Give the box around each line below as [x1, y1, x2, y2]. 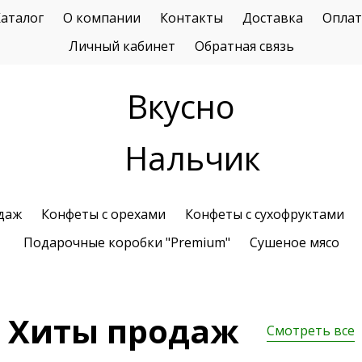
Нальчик [124, 136, 260, 180]
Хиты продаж [7, 309, 239, 353]
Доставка [242, 9, 303, 27]
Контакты [160, 9, 223, 27]
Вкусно [127, 84, 235, 128]
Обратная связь [194, 37, 294, 55]
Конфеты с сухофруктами [185, 205, 344, 223]
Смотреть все [266, 322, 355, 339]
